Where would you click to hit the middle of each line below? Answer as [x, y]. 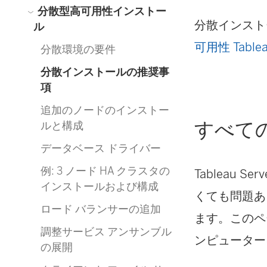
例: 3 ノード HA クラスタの [105, 171]
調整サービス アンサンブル [106, 232]
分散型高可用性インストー [101, 11]
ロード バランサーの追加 [101, 209]
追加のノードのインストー [105, 110]
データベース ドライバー [101, 148]
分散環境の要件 [78, 49]
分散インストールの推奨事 [105, 72]
